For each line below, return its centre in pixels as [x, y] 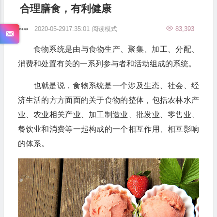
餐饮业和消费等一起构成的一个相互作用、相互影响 [108, 129]
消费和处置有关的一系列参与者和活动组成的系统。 [107, 64]
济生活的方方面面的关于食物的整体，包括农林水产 [108, 100]
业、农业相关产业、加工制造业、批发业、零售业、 [108, 115]
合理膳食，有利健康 [65, 8]
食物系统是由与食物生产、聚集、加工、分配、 [116, 49]
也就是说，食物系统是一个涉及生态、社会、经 [116, 85]
